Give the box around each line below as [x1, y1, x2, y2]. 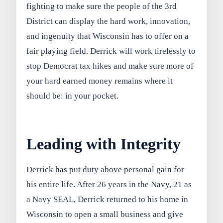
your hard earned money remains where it [26, 76, 173, 86]
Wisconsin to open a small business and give [26, 210, 184, 220]
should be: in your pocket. [26, 91, 119, 101]
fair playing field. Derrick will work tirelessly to [26, 46, 196, 56]
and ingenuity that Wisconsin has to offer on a [26, 31, 189, 41]
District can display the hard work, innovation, [26, 16, 191, 26]
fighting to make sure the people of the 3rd [26, 1, 177, 11]
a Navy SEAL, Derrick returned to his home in [26, 195, 189, 205]
